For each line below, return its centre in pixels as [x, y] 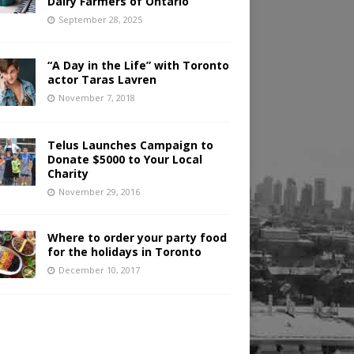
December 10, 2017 [99, 270]
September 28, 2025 [100, 20]
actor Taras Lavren [102, 80]
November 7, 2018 [96, 98]
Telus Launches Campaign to [130, 145]
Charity [68, 174]
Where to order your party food [137, 238]
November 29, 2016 [99, 192]
